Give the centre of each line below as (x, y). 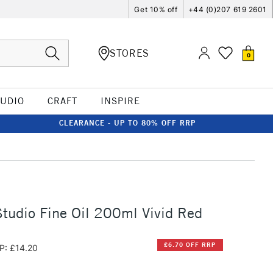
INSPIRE (120, 101)
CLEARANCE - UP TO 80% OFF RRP (127, 123)
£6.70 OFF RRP (190, 245)
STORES (129, 53)
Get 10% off (156, 9)
